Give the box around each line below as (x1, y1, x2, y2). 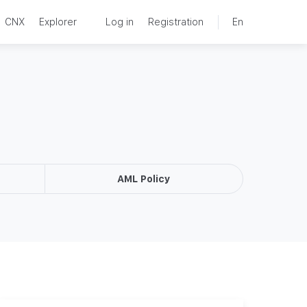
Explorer (39, 16, 77, 27)
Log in (106, 16, 134, 27)
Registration (148, 16, 204, 27)
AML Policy (117, 173, 171, 184)
